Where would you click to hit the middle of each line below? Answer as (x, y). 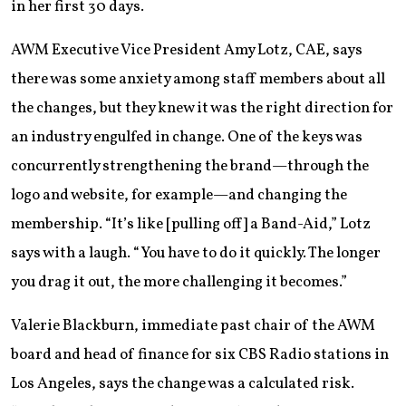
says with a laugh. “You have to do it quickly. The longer (196, 253)
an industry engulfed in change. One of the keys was (187, 137)
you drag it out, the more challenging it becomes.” (179, 282)
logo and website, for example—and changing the (179, 195)
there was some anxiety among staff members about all (198, 79)
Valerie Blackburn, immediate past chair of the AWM (193, 325)
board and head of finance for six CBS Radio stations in (200, 354)
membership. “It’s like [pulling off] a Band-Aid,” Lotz (191, 224)
